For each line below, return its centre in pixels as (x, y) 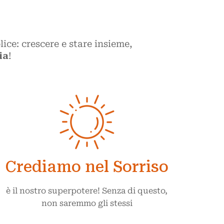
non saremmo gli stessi (87, 203)
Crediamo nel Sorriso (87, 167)
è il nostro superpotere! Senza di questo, (87, 191)
